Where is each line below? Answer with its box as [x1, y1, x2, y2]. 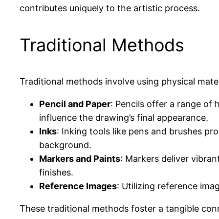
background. [39, 140, 91, 151]
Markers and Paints [39, 153, 120, 164]
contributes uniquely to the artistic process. [20, 3, 200, 14]
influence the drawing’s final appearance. [39, 112, 208, 123]
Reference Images [39, 181, 117, 192]
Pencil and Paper [39, 99, 110, 109]
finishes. [39, 167, 73, 178]
